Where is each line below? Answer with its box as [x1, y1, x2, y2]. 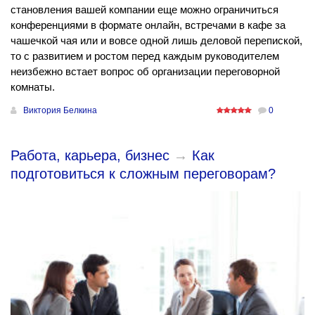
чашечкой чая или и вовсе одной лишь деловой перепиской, [11, 34, 302, 47]
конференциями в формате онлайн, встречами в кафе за [11, 19, 285, 32]
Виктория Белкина [23, 105, 97, 116]
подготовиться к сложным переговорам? [11, 166, 276, 182]
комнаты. [11, 81, 55, 94]
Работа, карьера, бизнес [11, 148, 169, 164]
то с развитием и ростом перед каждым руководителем [11, 50, 279, 63]
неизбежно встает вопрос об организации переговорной [11, 65, 280, 78]
